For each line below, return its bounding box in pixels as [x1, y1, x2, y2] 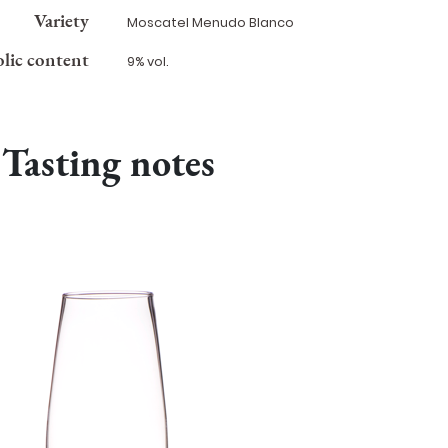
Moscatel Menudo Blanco [127, 14, 295, 31]
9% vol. [127, 53, 170, 70]
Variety [34, 8, 90, 33]
